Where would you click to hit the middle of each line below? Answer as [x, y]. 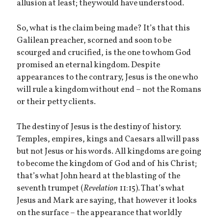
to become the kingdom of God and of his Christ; [107, 164]
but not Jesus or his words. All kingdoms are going [109, 151]
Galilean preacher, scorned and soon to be [94, 41]
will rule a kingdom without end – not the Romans [109, 90]
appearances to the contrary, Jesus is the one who [108, 77]
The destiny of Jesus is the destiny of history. [99, 127]
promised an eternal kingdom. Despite [89, 65]
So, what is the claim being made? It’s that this [104, 28]
